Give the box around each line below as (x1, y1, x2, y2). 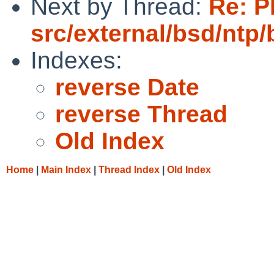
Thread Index (98, 164, 160, 175)
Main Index (41, 164, 91, 175)
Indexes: (31, 46, 122, 73)
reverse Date (55, 73, 199, 100)
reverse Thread (55, 100, 228, 127)
